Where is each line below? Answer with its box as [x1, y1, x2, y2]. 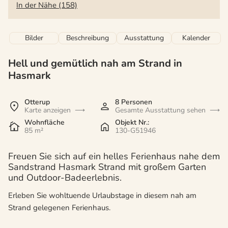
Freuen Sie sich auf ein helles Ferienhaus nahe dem [8, 150, 220, 163]
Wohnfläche [24, 118, 65, 128]
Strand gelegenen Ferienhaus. [8, 203, 110, 213]
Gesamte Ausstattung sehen [115, 105, 206, 116]
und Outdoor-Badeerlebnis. [8, 172, 122, 184]
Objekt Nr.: [115, 118, 149, 128]
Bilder [24, 33, 43, 43]
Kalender [182, 33, 210, 43]
